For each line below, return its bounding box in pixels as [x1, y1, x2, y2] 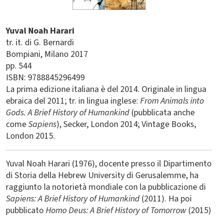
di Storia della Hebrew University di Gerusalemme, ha [6, 169, 199, 182]
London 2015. [6, 130, 55, 142]
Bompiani [6, 48, 40, 60]
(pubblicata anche [129, 107, 195, 119]
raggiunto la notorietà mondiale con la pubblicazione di [6, 181, 206, 193]
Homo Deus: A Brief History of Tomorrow [46, 204, 186, 217]
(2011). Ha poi [140, 193, 192, 205]
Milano [44, 48, 69, 60]
